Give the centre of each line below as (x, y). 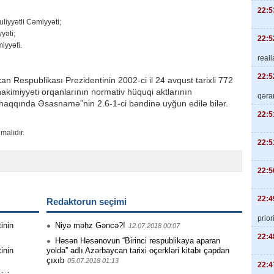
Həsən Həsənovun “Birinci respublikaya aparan (138, 241)
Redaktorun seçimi (87, 202)
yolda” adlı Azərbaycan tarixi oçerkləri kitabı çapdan (138, 250)
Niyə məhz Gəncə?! (90, 225)
